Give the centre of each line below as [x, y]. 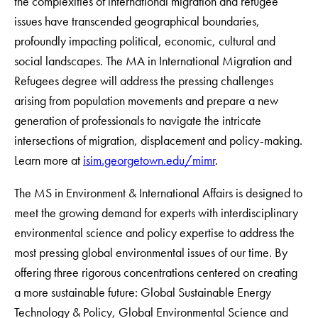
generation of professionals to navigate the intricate [138, 121]
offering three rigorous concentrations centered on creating [156, 273]
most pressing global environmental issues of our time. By [151, 253]
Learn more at [49, 160]
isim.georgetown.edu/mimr [149, 160]
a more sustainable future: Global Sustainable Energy [143, 292]
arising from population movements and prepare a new [146, 101]
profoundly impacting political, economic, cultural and [145, 41]
